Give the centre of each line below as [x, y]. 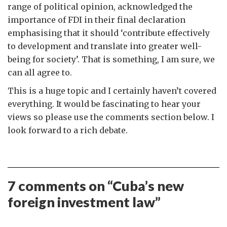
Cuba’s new [148, 186]
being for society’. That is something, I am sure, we [111, 59]
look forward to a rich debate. [68, 130]
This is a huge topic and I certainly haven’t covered [112, 91]
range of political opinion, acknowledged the [100, 7]
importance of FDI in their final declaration [97, 20]
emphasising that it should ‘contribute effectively [109, 33]
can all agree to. [40, 72]
